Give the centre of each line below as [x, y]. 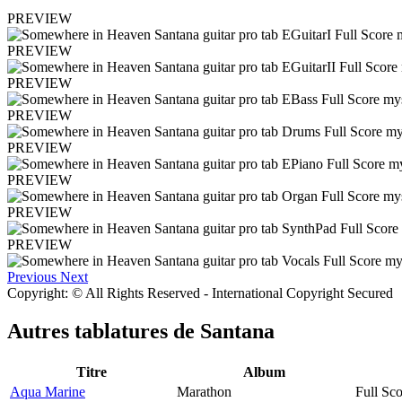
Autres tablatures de [104, 332]
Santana [237, 332]
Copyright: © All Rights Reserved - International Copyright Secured [200, 293]
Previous [32, 277]
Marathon [204, 391]
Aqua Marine [48, 391]
